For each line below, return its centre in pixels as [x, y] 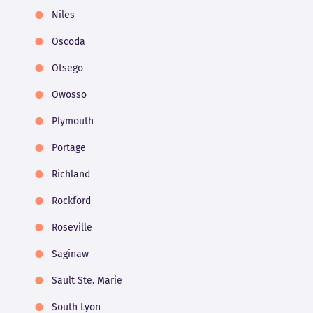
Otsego [67, 68]
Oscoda [68, 42]
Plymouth [72, 122]
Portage [68, 148]
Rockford [71, 201]
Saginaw [70, 254]
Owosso [69, 95]
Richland [71, 175]
